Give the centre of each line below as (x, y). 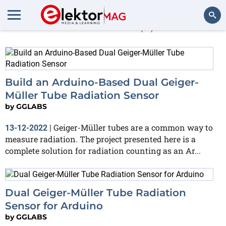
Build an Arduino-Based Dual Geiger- (102, 82)
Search (205, 43)
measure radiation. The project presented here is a (100, 139)
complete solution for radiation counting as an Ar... (103, 151)
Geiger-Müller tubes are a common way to (133, 127)
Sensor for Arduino (54, 206)
